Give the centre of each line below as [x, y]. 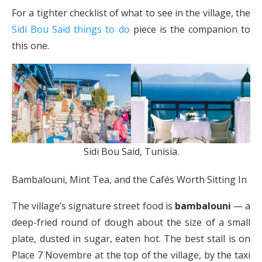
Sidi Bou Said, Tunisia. [131, 152]
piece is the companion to [190, 30]
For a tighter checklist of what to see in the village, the [131, 13]
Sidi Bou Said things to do [71, 30]
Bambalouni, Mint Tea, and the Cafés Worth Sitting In [129, 180]
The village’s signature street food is [93, 206]
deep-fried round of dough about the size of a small [131, 223]
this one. [30, 46]
